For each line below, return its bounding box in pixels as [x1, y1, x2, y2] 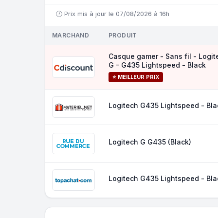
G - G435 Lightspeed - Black [109, 61, 206, 69]
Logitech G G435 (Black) [109, 138, 191, 146]
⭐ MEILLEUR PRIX [112, 73, 159, 80]
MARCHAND [52, 32, 90, 39]
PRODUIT [109, 32, 137, 39]
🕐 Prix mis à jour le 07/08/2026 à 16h [56, 10, 169, 18]
